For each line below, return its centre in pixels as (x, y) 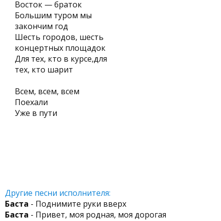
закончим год (41, 26)
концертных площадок (60, 48)
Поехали (31, 102)
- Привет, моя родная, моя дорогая (97, 215)
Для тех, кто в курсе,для (61, 59)
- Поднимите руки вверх (77, 204)
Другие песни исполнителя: (58, 193)
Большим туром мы (53, 15)
